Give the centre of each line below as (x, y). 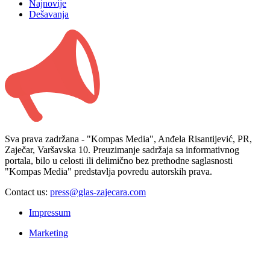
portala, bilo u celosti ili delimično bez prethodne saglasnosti (119, 161)
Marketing (49, 233)
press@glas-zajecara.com (98, 192)
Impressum (50, 213)
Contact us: (27, 192)
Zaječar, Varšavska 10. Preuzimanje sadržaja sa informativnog (122, 150)
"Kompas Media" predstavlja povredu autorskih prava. (108, 172)
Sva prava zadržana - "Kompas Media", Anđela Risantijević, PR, (128, 139)
